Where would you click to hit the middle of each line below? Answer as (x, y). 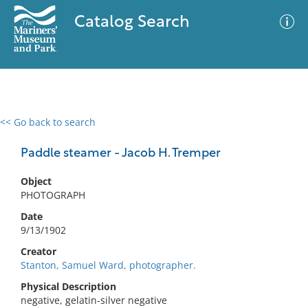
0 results (30, 130)
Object (36, 181)
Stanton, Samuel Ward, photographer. (108, 265)
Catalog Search (132, 23)
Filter (277, 135)
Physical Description (68, 286)
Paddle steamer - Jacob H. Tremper (121, 154)
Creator (38, 251)
